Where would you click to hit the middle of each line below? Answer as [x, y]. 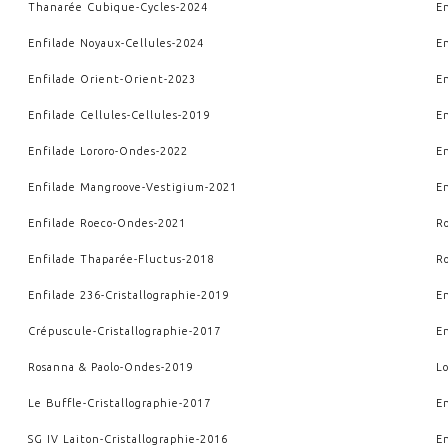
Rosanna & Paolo [73, 366]
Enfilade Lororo [71, 150]
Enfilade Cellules [77, 114]
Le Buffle [55, 402]
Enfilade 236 [64, 294]
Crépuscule [60, 330]
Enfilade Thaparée [80, 258]
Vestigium [175, 186]
